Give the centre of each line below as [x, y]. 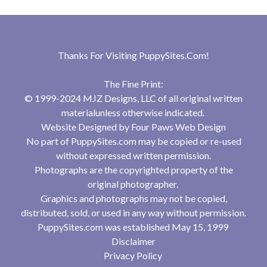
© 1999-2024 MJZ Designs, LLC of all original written [133, 98]
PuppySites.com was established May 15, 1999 [133, 227]
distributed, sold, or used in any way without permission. [133, 213]
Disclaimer [133, 241]
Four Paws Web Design [178, 127]
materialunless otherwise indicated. [133, 113]
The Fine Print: [133, 84]
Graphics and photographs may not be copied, [133, 198]
